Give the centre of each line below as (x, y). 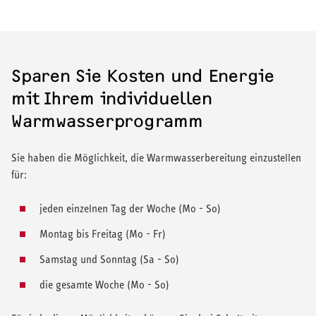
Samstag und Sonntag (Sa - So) (109, 259)
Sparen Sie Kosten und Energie (143, 76)
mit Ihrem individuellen (112, 98)
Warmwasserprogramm (107, 121)
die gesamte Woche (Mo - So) (104, 284)
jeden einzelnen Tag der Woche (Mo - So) (130, 208)
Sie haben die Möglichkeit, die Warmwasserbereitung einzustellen (156, 157)
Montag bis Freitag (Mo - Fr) (103, 233)
